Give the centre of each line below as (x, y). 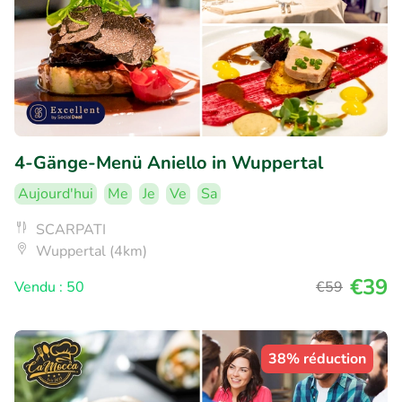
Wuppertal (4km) (92, 252)
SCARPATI (71, 230)
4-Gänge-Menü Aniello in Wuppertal (169, 163)
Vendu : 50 (49, 288)
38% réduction (317, 359)
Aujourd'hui (56, 194)
